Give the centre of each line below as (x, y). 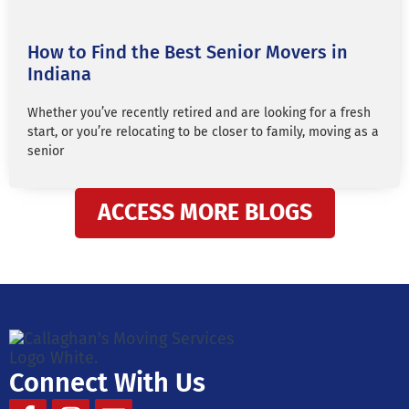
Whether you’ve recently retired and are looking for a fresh (199, 113)
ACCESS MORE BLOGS (204, 213)
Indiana (59, 74)
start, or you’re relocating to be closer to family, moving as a (203, 132)
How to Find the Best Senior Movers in (188, 52)
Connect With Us (107, 383)
